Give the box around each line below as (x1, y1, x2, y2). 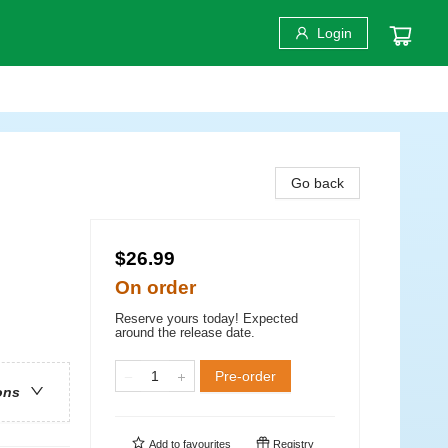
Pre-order (215, 368, 276, 384)
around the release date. (115, 325, 255, 340)
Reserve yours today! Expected (115, 311, 298, 326)
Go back (291, 175, 344, 191)
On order (115, 277, 196, 298)
